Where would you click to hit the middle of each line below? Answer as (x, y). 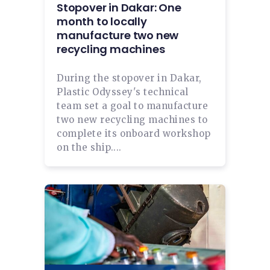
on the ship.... (89, 147)
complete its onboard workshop (134, 133)
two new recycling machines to (132, 119)
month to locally (102, 21)
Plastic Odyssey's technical (123, 92)
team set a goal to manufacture (132, 105)
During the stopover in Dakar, (129, 78)
